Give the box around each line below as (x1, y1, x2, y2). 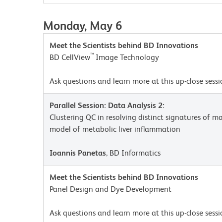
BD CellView (50, 53, 90, 62)
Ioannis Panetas (50, 148, 106, 158)
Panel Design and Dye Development (50, 184, 171, 194)
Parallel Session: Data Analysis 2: (50, 101, 165, 110)
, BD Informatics (106, 148, 161, 158)
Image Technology (96, 53, 159, 62)
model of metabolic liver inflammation (50, 124, 180, 134)
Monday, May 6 (43, 19, 122, 32)
